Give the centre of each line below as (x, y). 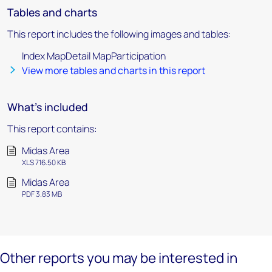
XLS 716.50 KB (44, 162)
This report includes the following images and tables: (119, 34)
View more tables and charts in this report (114, 70)
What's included (48, 107)
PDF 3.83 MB (42, 194)
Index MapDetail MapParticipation (94, 56)
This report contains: (52, 129)
